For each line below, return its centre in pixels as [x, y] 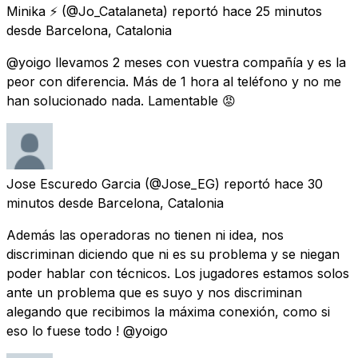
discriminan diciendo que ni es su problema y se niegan [173, 254]
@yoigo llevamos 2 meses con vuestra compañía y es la [176, 62]
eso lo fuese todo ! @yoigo [87, 330]
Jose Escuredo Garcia [74, 183]
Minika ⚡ [32, 11]
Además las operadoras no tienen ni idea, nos [145, 235]
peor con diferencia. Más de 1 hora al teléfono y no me [174, 81]
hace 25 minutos [272, 11]
